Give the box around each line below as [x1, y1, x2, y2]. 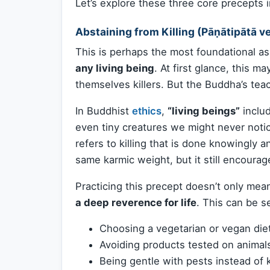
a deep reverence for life [75, 196, 196, 209]
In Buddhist [75, 104, 132, 117]
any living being [75, 62, 154, 75]
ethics [132, 104, 162, 117]
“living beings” [168, 104, 240, 117]
